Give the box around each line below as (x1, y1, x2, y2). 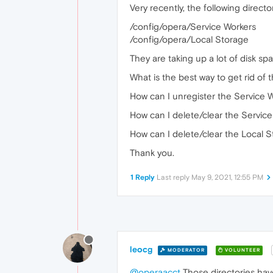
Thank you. (130, 147, 174, 158)
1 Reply (130, 173, 155, 182)
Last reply (157, 173, 191, 182)
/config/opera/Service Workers (130, 21, 256, 32)
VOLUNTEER (223, 247, 260, 253)
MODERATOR (166, 247, 205, 253)
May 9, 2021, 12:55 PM (191, 173, 263, 182)
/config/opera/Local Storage (130, 34, 249, 44)
